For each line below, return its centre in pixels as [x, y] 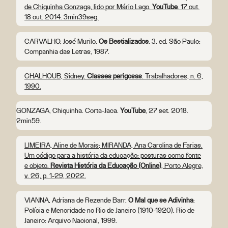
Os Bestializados [124, 41]
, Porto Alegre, [182, 166]
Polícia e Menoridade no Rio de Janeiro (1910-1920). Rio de [109, 210]
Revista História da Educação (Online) [106, 166]
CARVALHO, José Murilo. [62, 41]
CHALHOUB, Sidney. [56, 76]
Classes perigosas [115, 76]
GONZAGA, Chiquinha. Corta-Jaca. [68, 111]
